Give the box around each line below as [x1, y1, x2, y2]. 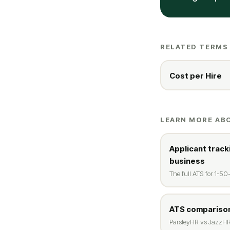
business [169, 156, 205, 166]
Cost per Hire [169, 70, 222, 81]
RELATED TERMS [160, 43, 228, 51]
